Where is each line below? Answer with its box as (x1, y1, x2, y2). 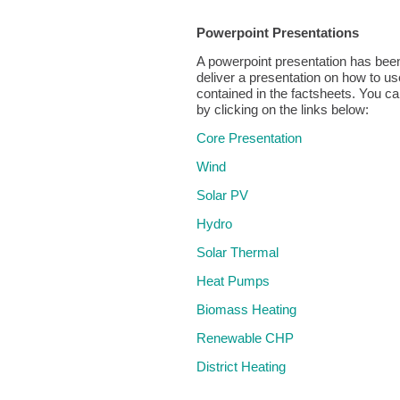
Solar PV (196, 187, 248, 203)
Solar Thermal (196, 245, 279, 260)
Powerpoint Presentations (196, 25, 359, 40)
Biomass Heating (196, 302, 296, 317)
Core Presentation (196, 130, 302, 146)
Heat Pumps (196, 273, 270, 288)
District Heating (196, 359, 286, 374)
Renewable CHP (196, 330, 294, 346)
